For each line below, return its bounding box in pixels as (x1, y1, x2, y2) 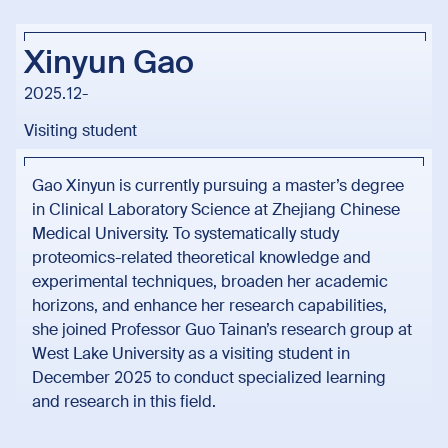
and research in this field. (32, 390, 216, 412)
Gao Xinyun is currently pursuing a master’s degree (32, 174, 404, 196)
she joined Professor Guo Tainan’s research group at (32, 318, 412, 340)
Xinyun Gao (24, 40, 194, 83)
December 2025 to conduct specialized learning (32, 366, 386, 388)
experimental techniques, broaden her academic (32, 270, 388, 292)
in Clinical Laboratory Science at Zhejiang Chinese (32, 198, 400, 220)
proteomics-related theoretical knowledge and (32, 246, 371, 268)
